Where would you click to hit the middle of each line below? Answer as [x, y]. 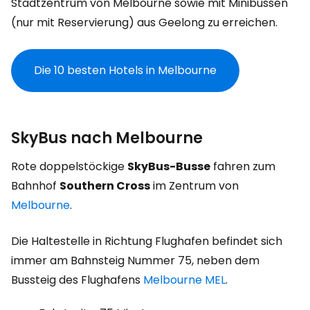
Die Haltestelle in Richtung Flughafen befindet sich [147, 241]
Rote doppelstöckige [69, 166]
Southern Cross [105, 186]
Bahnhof [35, 186]
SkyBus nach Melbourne [107, 138]
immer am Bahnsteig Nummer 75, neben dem [135, 261]
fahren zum [243, 166]
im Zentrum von [194, 186]
